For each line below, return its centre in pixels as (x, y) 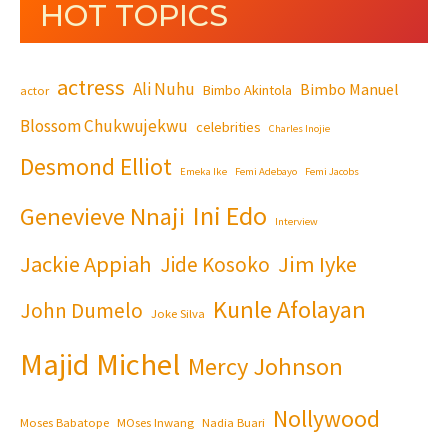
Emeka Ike (203, 171)
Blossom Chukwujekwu (104, 125)
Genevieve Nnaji (102, 216)
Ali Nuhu (164, 88)
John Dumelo (81, 310)
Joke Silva (178, 312)
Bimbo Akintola (247, 89)
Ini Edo (230, 215)
